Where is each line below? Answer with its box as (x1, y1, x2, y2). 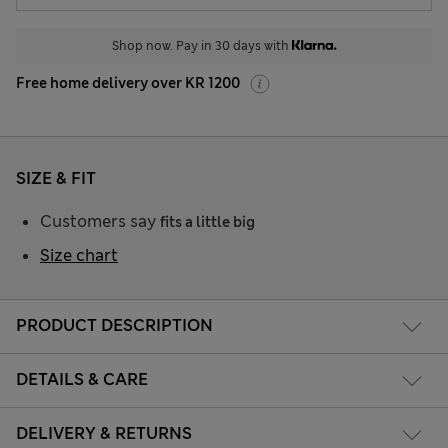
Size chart (40, 245, 118, 267)
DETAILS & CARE (16, 368, 148, 390)
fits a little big (160, 213, 255, 232)
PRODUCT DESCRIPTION (16, 314, 213, 336)
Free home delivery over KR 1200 (16, 74, 240, 93)
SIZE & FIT (16, 168, 96, 190)
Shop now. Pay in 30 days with (112, 38, 292, 55)
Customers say (40, 211, 160, 233)
